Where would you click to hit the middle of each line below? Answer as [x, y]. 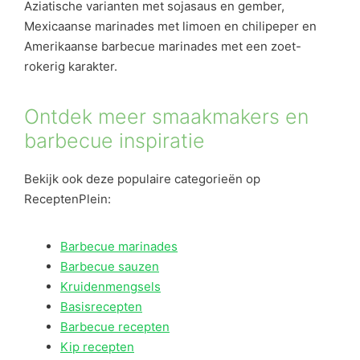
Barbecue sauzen [110, 266]
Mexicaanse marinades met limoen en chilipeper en [170, 26]
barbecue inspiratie [115, 140]
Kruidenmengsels [110, 286]
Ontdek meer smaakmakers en [166, 116]
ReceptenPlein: [67, 198]
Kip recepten [97, 347]
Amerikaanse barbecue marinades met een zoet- [163, 46]
